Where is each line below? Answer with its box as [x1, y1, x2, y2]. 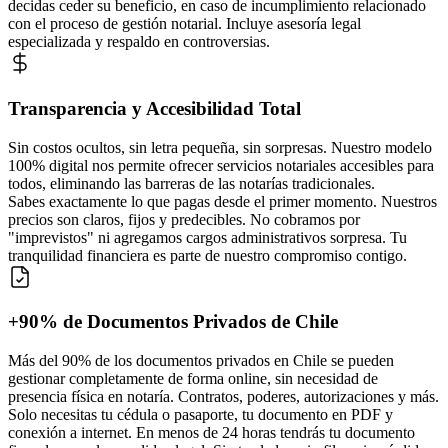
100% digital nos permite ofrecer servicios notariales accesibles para [8, 156, 434, 174]
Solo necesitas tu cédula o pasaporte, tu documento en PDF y [8, 406, 393, 424]
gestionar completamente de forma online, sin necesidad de [8, 370, 378, 388]
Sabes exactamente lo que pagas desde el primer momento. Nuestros [8, 192, 437, 210]
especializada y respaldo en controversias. [8, 33, 270, 51]
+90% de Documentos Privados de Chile [8, 311, 338, 333]
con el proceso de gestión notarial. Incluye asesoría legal [8, 15, 361, 33]
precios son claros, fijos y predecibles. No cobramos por [8, 210, 360, 228]
